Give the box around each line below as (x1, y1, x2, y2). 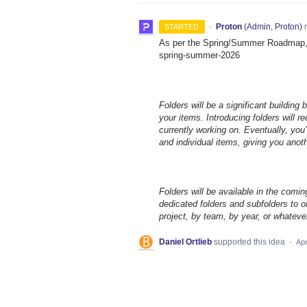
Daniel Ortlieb (159, 237, 212, 247)
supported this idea (214, 237, 287, 247)
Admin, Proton (246, 22, 299, 32)
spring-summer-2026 (159, 50, 240, 61)
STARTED (164, 23, 199, 32)
